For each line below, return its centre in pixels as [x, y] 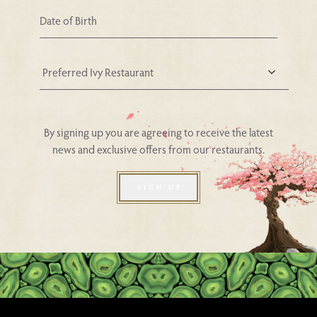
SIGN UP [160, 187]
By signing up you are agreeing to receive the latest [158, 132]
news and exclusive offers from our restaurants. [158, 149]
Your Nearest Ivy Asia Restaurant [237, 69]
